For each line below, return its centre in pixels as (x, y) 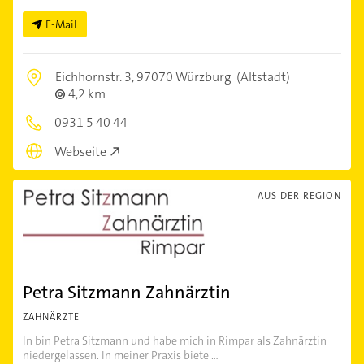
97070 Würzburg (184, 76)
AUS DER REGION (299, 196)
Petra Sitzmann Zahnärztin (127, 292)
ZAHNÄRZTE (51, 317)
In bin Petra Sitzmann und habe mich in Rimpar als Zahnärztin (175, 341)
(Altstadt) (262, 76)
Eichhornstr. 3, (96, 76)
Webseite (80, 152)
